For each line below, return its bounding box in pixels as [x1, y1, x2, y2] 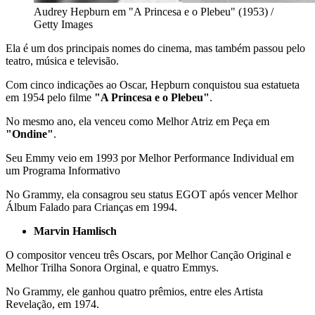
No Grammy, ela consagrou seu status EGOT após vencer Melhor [6, 188, 297, 200]
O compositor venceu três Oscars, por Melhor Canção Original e [6, 248, 291, 261]
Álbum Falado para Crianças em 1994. [6, 200, 177, 213]
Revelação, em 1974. [6, 297, 99, 310]
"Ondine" [6, 127, 53, 140]
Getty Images [34, 18, 93, 30]
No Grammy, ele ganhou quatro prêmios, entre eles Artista [6, 285, 263, 297]
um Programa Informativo [6, 164, 120, 176]
